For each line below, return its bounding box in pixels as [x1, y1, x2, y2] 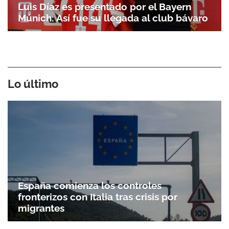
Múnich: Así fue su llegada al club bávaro [18, 12, 208, 24]
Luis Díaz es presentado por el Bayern [18, 1, 191, 13]
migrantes [18, 202, 64, 214]
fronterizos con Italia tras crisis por [18, 191, 177, 202]
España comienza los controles [18, 179, 162, 191]
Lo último [8, 77, 58, 91]
